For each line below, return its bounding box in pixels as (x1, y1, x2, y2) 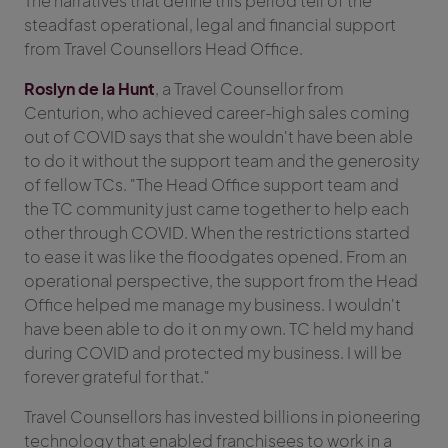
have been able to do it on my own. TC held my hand (24, 318, 414, 340)
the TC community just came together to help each (24, 198, 409, 220)
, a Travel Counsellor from (155, 78, 344, 100)
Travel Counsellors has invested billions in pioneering (24, 406, 421, 428)
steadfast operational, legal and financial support (24, 14, 396, 36)
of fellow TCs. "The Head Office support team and (24, 174, 399, 196)
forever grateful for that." (24, 366, 210, 388)
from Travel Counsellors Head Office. (24, 38, 303, 60)
